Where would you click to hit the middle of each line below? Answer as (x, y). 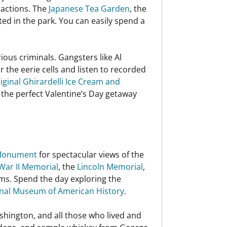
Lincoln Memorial (110, 167)
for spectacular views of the (90, 155)
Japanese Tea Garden (89, 9)
